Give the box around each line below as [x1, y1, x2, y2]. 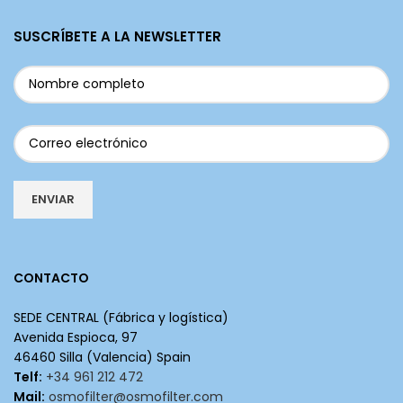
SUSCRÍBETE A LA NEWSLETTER [13, 26, 221, 46]
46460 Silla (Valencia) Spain [13, 347, 191, 366]
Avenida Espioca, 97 [13, 327, 138, 346]
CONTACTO [13, 268, 89, 287]
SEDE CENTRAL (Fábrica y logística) [13, 308, 228, 327]
